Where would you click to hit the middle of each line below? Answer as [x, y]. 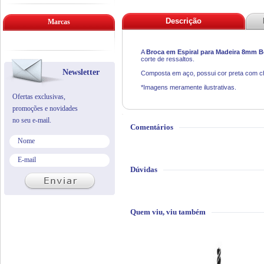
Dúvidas [144, 169]
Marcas [59, 22]
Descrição [184, 21]
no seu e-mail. [32, 120]
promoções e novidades [45, 108]
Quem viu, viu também [168, 212]
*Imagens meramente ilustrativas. [189, 87]
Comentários [152, 127]
